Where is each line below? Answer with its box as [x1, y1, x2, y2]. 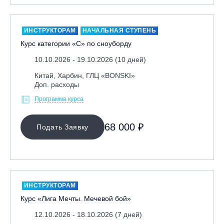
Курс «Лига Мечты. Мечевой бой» [20, 194, 131, 202]
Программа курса [34, 95, 83, 102]
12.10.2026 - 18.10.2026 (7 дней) [34, 210, 142, 218]
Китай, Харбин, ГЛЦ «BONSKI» [34, 71, 135, 79]
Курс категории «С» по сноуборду [20, 39, 131, 47]
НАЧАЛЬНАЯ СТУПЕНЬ [82, 26, 156, 34]
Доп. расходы [34, 80, 79, 88]
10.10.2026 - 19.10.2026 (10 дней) [34, 55, 146, 63]
